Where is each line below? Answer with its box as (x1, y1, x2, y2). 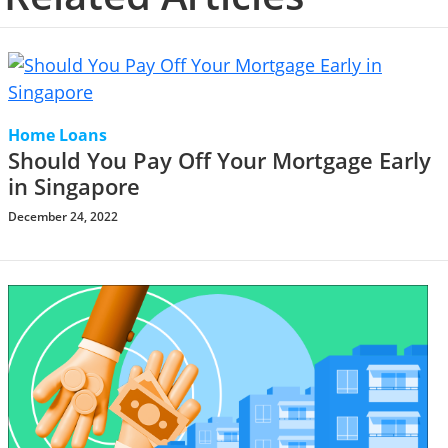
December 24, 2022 (8, 208, 118, 225)
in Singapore (8, 172, 140, 201)
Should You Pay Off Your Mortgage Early (8, 146, 431, 175)
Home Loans (8, 124, 107, 146)
